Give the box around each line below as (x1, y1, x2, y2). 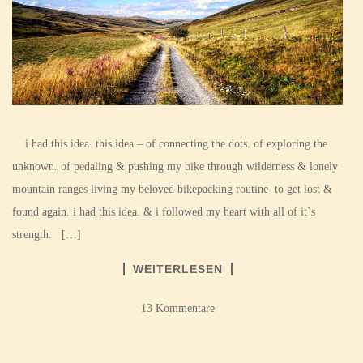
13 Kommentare (140, 301, 215, 314)
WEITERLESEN (132, 262, 223, 275)
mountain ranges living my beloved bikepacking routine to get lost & (12, 182, 332, 195)
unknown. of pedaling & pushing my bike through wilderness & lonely (12, 160, 338, 173)
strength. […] (12, 228, 81, 241)
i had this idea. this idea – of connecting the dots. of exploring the (12, 137, 327, 150)
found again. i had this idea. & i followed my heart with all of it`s (12, 205, 315, 218)
